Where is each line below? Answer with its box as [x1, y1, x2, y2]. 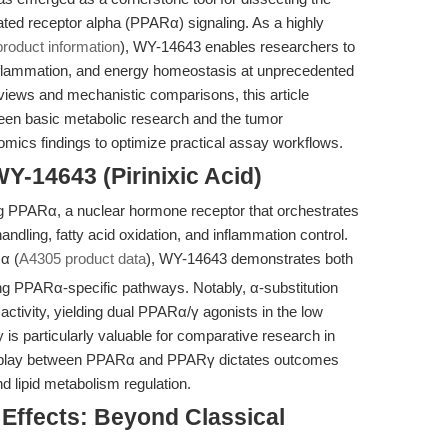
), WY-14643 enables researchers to [120, 38, 355, 55]
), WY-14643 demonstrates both [146, 250, 353, 267]
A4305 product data [19, 250, 146, 267]
